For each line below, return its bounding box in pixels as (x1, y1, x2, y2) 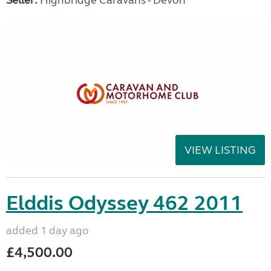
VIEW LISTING (184, 143, 256, 157)
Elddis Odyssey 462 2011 (6, 190, 243, 216)
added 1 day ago (6, 223, 89, 237)
